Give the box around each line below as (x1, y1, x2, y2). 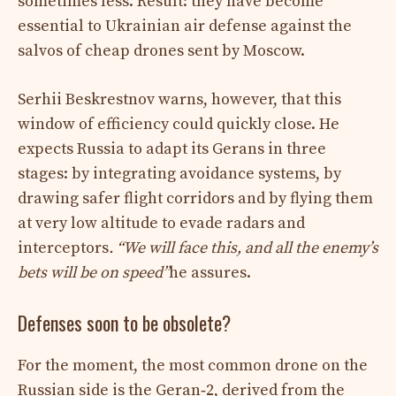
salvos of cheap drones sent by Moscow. (18, 40, 305, 61)
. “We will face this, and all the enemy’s (109, 237, 378, 258)
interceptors (18, 237, 109, 258)
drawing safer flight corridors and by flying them (18, 187, 373, 209)
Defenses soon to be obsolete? (18, 308, 231, 337)
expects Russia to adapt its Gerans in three (18, 138, 326, 159)
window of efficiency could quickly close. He (18, 113, 339, 134)
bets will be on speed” (18, 262, 169, 283)
